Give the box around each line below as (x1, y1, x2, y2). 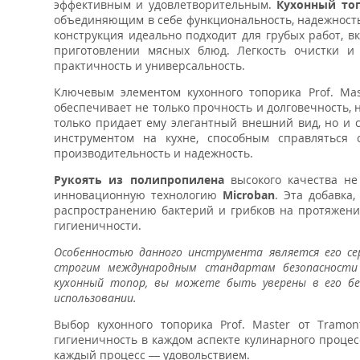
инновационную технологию (54, 187, 223, 202)
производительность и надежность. (54, 145, 253, 161)
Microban (222, 187, 275, 202)
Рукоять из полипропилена (54, 172, 231, 187)
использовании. (54, 290, 137, 305)
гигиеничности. (54, 218, 141, 233)
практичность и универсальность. (54, 58, 245, 73)
